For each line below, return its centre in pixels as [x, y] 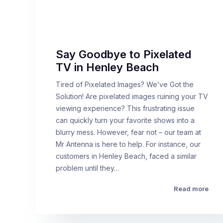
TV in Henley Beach [107, 67]
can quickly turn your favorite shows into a [125, 120]
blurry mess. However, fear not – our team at [128, 132]
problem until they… [88, 168]
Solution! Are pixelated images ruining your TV [132, 96]
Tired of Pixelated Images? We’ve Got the [125, 84]
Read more [191, 189]
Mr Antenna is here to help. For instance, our [128, 144]
